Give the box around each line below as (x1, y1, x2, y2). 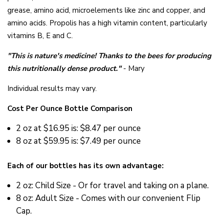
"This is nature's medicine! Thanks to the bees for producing (7, 51, 211, 61)
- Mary (121, 64, 145, 74)
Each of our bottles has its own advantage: (7, 161, 164, 171)
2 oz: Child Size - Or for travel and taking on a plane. (16, 180, 209, 192)
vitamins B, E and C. (7, 31, 73, 41)
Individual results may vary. (7, 84, 97, 94)
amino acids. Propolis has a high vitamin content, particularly (7, 18, 207, 28)
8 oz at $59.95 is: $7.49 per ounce (16, 135, 141, 147)
